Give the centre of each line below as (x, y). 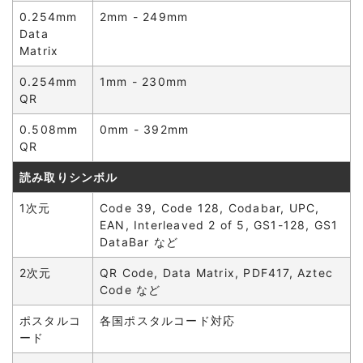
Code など (130, 290)
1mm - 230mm (144, 81)
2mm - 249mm (144, 17)
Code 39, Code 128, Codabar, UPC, (210, 208)
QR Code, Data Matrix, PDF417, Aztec (216, 273)
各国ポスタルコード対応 (168, 320)
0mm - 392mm (145, 129)
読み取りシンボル (69, 177)
